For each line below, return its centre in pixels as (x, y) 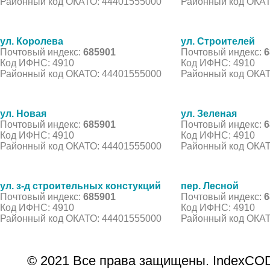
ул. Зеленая (209, 113)
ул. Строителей (218, 41)
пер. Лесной (210, 186)
